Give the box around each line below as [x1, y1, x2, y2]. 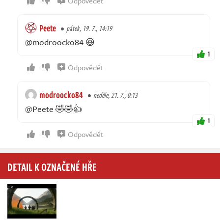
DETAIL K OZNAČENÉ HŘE [7, 158, 97, 174]
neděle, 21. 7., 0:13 [93, 89, 137, 100]
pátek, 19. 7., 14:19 [66, 23, 112, 33]
